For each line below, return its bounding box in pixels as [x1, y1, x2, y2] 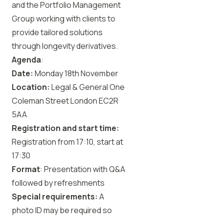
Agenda [12, 54, 41, 65]
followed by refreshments [12, 177, 105, 188]
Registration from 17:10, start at [12, 136, 123, 147]
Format [12, 164, 40, 175]
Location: [12, 82, 50, 92]
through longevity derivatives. [12, 41, 118, 51]
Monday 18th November [33, 68, 118, 79]
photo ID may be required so [12, 205, 112, 216]
